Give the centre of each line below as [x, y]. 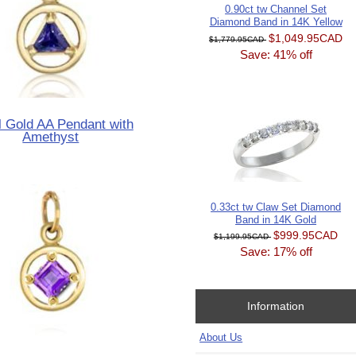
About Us [221, 338]
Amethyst [51, 137]
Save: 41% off [276, 54]
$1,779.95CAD [238, 39]
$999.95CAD [306, 236]
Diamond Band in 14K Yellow [276, 21]
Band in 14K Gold [276, 219]
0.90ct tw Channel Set [276, 9]
